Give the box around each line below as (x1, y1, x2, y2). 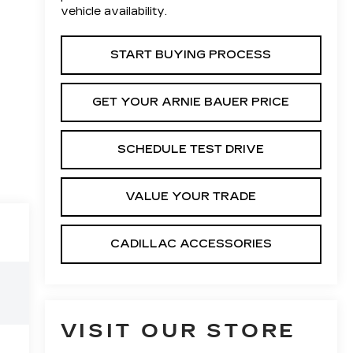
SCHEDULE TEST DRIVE (117, 142, 265, 156)
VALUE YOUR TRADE (125, 189, 257, 203)
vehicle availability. (60, 4, 167, 18)
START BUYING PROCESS (110, 47, 272, 61)
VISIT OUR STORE (60, 320, 296, 343)
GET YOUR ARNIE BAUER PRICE (92, 95, 290, 109)
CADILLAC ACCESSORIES (110, 236, 272, 251)
